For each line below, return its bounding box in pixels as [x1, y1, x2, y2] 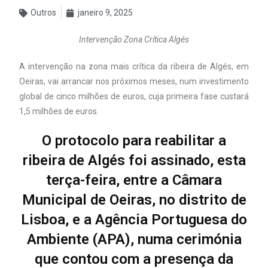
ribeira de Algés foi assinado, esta [22, 152, 246, 169]
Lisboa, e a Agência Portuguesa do [21, 211, 247, 229]
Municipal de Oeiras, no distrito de [22, 191, 246, 209]
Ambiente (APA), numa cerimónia [26, 231, 242, 248]
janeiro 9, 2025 [78, 8, 133, 18]
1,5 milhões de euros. [19, 106, 99, 117]
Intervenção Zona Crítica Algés [79, 35, 189, 45]
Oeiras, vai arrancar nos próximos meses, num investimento [19, 77, 249, 87]
